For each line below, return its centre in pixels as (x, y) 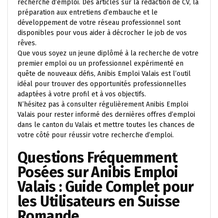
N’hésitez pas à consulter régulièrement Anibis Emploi (103, 104)
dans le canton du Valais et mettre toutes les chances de (106, 125)
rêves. (27, 43)
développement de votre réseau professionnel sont (99, 23)
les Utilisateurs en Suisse (99, 201)
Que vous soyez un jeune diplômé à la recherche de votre (108, 53)
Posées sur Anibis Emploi (98, 172)
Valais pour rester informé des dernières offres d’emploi (106, 115)
